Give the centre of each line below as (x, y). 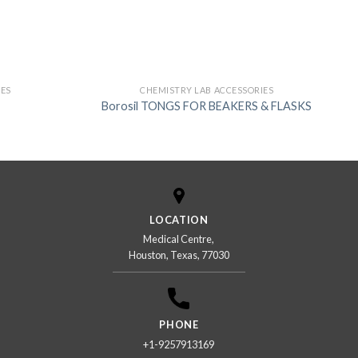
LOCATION (179, 220)
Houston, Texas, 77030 (179, 255)
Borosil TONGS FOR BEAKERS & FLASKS (207, 105)
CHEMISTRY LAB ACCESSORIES (207, 90)
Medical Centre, (179, 239)
